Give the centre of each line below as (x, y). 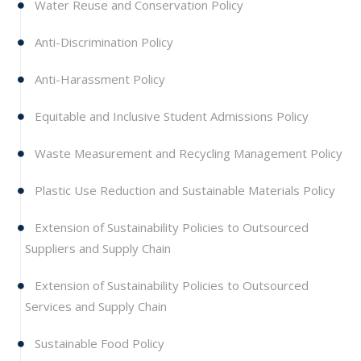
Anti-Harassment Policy (98, 79)
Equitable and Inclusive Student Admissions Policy (170, 116)
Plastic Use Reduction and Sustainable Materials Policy (183, 190)
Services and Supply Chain (96, 306)
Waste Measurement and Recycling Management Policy (187, 153)
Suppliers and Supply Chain (98, 248)
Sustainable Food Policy (98, 343)
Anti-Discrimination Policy (102, 41)
